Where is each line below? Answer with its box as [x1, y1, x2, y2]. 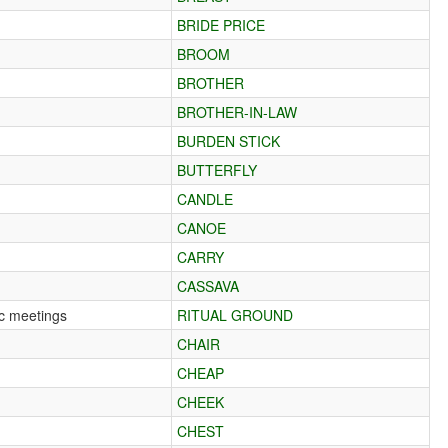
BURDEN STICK [177, 130, 281, 151]
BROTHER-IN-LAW [177, 101, 298, 122]
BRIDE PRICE [177, 14, 266, 35]
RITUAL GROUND [177, 304, 294, 325]
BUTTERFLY [177, 159, 258, 180]
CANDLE [177, 188, 234, 209]
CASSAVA [177, 275, 240, 296]
